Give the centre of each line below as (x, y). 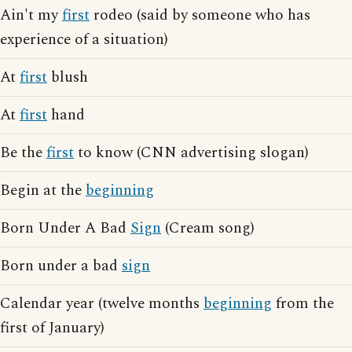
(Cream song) (208, 228)
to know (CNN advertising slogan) (191, 153)
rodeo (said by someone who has (200, 15)
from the (303, 304)
